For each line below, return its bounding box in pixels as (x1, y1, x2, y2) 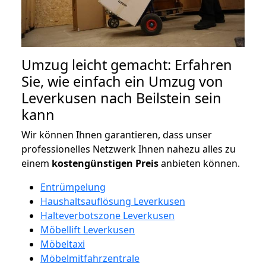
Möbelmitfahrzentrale (40, 251, 140, 265)
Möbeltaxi (40, 237, 85, 251)
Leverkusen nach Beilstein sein (21, 88, 221, 107)
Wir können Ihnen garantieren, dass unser (21, 128, 212, 141)
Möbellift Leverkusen (40, 223, 135, 236)
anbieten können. (159, 156, 240, 170)
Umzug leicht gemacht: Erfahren (21, 55, 232, 74)
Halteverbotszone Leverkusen (40, 208, 175, 222)
